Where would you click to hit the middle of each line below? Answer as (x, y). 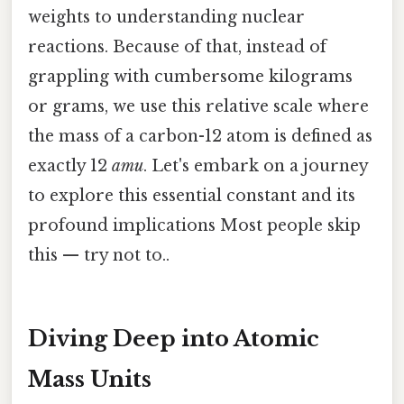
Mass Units (90, 380)
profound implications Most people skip (194, 226)
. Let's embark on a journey (256, 166)
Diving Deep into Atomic (174, 339)
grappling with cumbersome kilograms (190, 77)
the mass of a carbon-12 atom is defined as (200, 137)
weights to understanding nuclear (166, 18)
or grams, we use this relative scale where (198, 107)
